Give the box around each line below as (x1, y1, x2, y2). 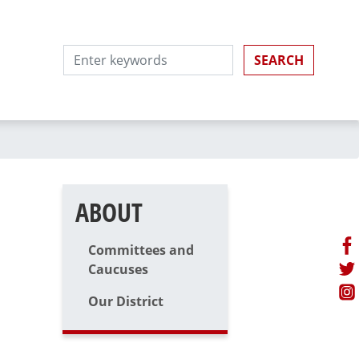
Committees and (88, 241, 195, 259)
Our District (88, 292, 164, 310)
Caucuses (88, 260, 149, 278)
